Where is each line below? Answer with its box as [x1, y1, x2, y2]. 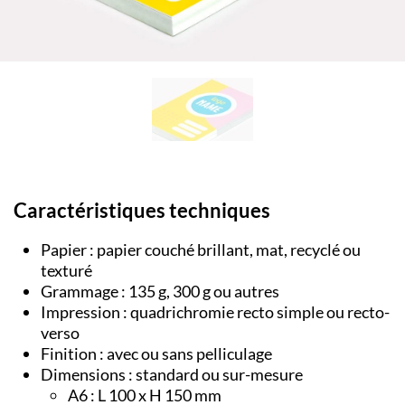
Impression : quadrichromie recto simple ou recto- [41, 302, 390, 323]
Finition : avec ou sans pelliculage [41, 344, 272, 364]
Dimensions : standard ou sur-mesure [41, 364, 303, 385]
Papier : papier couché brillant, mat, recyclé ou [41, 240, 361, 260]
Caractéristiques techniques [14, 198, 270, 222]
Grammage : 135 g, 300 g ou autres [41, 281, 279, 302]
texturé [41, 260, 92, 281]
